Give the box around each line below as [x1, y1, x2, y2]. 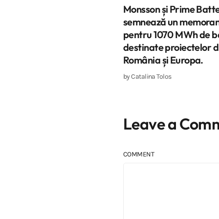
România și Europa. [123, 54, 203, 66]
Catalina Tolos [131, 72, 172, 81]
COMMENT [123, 150, 154, 158]
